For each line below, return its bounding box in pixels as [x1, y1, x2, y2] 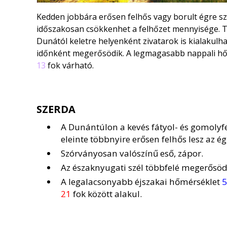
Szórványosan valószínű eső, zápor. [61, 147, 203, 159]
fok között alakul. [71, 188, 142, 200]
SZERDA [36, 102, 75, 116]
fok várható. [46, 60, 94, 71]
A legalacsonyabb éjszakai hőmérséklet [61, 176, 222, 187]
